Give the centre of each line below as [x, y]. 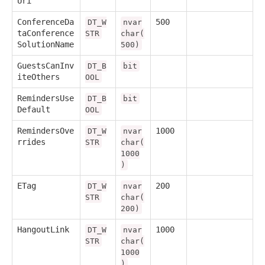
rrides [31, 142]
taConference [46, 33]
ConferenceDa [46, 22]
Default [34, 110]
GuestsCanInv [46, 66]
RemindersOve [46, 131]
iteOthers [38, 77]
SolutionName [46, 45]
